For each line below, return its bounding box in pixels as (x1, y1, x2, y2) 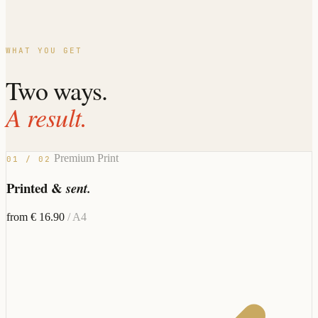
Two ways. (6, 72, 108, 107)
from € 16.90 (6, 210, 67, 223)
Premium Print (53, 152, 119, 165)
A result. (6, 99, 87, 134)
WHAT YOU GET (6, 45, 82, 55)
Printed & (6, 178, 66, 198)
